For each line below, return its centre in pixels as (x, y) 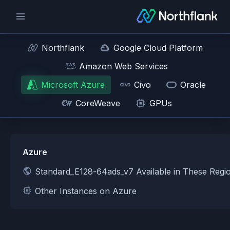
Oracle (193, 85)
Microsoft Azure (73, 85)
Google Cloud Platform (158, 48)
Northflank (63, 48)
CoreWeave (98, 103)
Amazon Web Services (123, 66)
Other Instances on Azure (86, 191)
